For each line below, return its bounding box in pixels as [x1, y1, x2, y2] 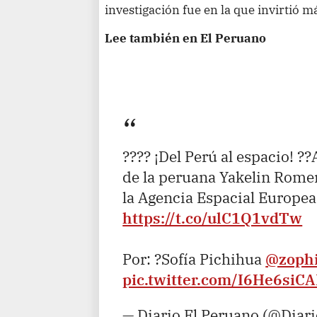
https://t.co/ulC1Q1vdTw [122, 208, 303, 229]
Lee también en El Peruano [105, 29, 267, 46]
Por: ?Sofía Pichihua [122, 249, 266, 270]
